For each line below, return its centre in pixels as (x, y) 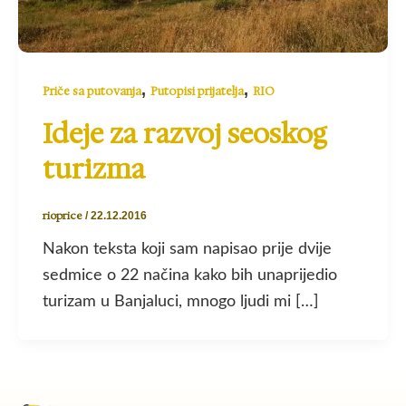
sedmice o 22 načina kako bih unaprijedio (190, 275)
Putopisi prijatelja (197, 91)
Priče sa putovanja (92, 91)
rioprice (64, 215)
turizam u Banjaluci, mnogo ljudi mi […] (181, 301)
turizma (94, 169)
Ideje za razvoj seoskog (185, 134)
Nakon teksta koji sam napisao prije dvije (187, 249)
